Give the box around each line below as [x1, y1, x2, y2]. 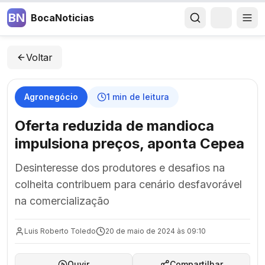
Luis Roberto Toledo [24, 227, 96, 235]
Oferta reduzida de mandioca [15, 117, 214, 134]
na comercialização [15, 195, 109, 207]
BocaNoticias [31, 12, 94, 24]
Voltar [26, 51, 53, 63]
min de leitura [110, 92, 169, 102]
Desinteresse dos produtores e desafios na [15, 161, 225, 174]
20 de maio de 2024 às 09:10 [105, 227, 206, 235]
